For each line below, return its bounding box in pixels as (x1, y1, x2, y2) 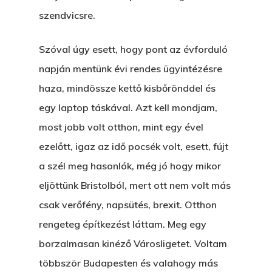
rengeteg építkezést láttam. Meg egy (39, 218, 206, 230)
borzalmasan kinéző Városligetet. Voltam (39, 237, 227, 250)
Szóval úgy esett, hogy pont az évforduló (39, 43, 228, 55)
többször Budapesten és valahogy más (39, 257, 218, 269)
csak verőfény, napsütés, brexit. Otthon (39, 199, 217, 211)
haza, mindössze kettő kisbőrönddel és (39, 82, 216, 94)
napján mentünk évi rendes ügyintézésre (39, 63, 222, 75)
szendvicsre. (39, 9, 95, 21)
